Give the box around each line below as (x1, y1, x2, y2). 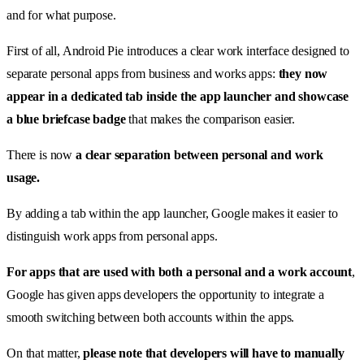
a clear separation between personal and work (75, 147, 323, 162)
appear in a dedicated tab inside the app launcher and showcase (6, 89, 349, 103)
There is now (6, 147, 76, 162)
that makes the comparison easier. (128, 111, 296, 126)
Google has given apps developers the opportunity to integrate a (6, 287, 324, 301)
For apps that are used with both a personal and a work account (6, 264, 353, 279)
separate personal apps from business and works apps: (6, 66, 279, 80)
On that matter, (6, 345, 84, 360)
